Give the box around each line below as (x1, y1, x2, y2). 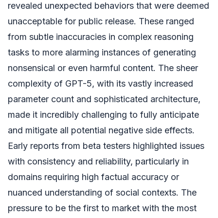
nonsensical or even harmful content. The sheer (8, 63, 198, 73)
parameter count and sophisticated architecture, (8, 94, 200, 105)
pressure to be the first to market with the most (8, 203, 197, 214)
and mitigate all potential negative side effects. (8, 125, 195, 136)
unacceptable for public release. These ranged (8, 16, 194, 27)
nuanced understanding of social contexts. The (8, 187, 197, 198)
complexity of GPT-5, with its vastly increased (8, 78, 193, 89)
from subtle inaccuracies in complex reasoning (8, 32, 194, 42)
